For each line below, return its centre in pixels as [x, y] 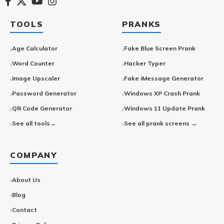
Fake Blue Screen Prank [160, 48]
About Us [26, 179]
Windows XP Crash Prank [162, 93]
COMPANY [34, 155]
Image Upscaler [36, 78]
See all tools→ [34, 123]
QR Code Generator [42, 108]
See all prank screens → [160, 123]
